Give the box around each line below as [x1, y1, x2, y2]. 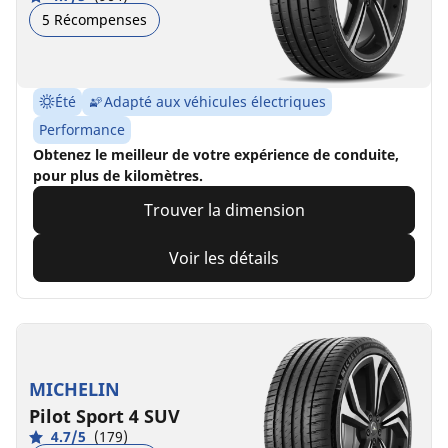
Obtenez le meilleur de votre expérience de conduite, [33, 145, 399, 164]
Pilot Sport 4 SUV [29, 403, 180, 428]
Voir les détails [169, 247, 279, 269]
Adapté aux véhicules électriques [104, 92, 326, 111]
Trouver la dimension [143, 199, 305, 221]
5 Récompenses [42, 9, 147, 29]
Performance [39, 120, 125, 139]
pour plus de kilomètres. [33, 166, 203, 185]
